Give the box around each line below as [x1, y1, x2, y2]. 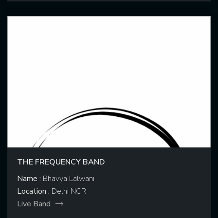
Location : [17, 186, 50, 197]
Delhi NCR [50, 186, 86, 197]
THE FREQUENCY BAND [17, 157, 105, 168]
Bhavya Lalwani [41, 173, 94, 184]
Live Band [17, 199, 51, 210]
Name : [17, 173, 41, 184]
